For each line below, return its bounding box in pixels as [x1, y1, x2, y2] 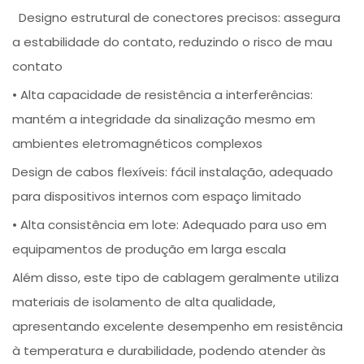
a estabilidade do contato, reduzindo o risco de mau [12, 32, 333, 50]
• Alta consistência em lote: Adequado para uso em [12, 215, 327, 233]
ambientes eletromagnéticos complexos [12, 134, 263, 152]
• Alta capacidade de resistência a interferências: [12, 85, 314, 103]
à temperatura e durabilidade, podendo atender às [12, 341, 327, 359]
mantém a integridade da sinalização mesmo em [12, 110, 316, 128]
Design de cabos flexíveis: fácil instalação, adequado [12, 162, 334, 180]
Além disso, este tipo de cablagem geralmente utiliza [12, 268, 340, 286]
